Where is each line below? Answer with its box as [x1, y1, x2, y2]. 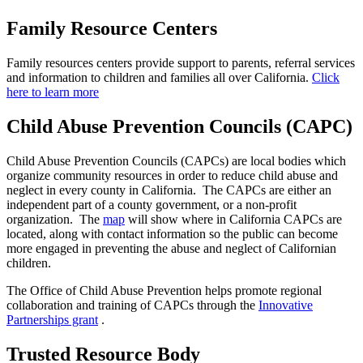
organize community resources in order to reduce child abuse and [6, 168, 338, 182]
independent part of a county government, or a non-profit [6, 197, 297, 211]
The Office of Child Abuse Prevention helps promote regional [6, 283, 322, 297]
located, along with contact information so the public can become [6, 226, 338, 241]
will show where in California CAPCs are [125, 211, 342, 226]
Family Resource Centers [6, 18, 217, 40]
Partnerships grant [6, 312, 98, 327]
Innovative [258, 297, 313, 312]
